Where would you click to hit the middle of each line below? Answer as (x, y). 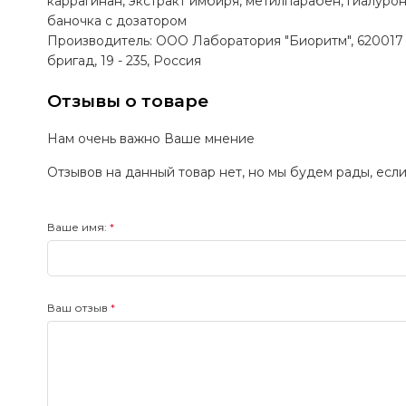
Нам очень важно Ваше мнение (151, 139)
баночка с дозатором (117, 21)
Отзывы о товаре (128, 101)
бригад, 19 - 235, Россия (124, 61)
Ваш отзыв (77, 308)
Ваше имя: (77, 227)
